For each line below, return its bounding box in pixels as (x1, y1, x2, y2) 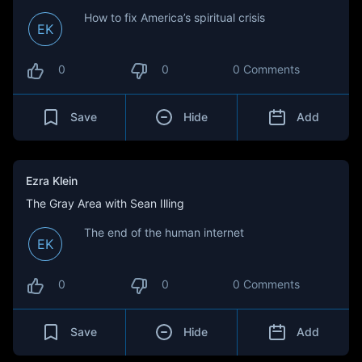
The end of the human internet (84, 225, 244, 239)
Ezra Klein (26, 174, 78, 187)
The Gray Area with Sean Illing (26, 196, 184, 210)
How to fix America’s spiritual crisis (84, 11, 265, 24)
